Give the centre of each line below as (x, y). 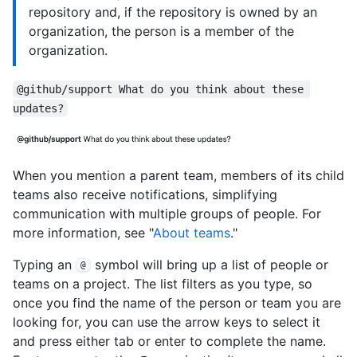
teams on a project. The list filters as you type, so (163, 283)
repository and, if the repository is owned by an (173, 12)
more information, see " (83, 232)
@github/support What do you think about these (164, 90)
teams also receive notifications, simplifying (145, 194)
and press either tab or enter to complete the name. (169, 341)
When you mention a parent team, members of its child (178, 175)
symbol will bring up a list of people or (210, 264)
